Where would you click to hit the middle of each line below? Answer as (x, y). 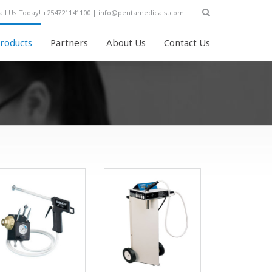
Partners (69, 42)
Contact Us (187, 42)
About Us (126, 42)
